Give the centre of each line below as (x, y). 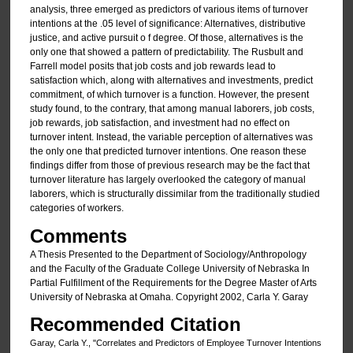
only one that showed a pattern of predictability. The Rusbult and (166, 52)
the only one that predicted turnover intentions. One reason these (168, 152)
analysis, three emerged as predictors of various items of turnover (169, 10)
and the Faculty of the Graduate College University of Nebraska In (169, 268)
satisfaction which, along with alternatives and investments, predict (171, 81)
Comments (78, 236)
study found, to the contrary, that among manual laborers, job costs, (172, 109)
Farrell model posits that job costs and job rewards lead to (152, 67)
